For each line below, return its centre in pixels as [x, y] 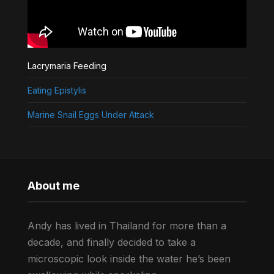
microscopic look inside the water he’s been [129, 258]
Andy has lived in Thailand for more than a [127, 225]
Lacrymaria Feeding [67, 65]
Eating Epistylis [57, 90]
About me [53, 185]
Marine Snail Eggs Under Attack [91, 114]
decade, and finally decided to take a [111, 242]
